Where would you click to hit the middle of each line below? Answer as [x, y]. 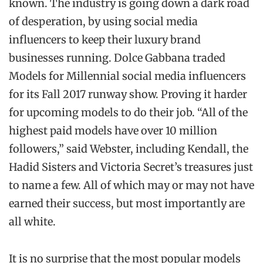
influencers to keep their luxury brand [105, 39]
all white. [32, 221]
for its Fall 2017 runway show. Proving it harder [128, 94]
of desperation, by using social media [103, 21]
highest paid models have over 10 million [113, 130]
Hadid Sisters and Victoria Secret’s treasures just [131, 167]
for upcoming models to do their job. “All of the [128, 112]
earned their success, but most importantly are [127, 203]
